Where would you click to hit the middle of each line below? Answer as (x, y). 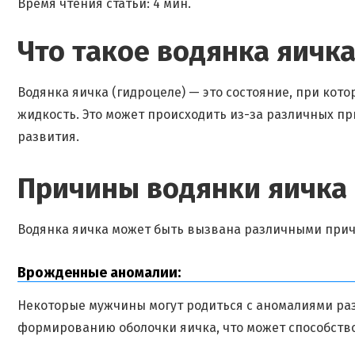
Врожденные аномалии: (99, 273)
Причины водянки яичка (182, 189)
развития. (48, 137)
